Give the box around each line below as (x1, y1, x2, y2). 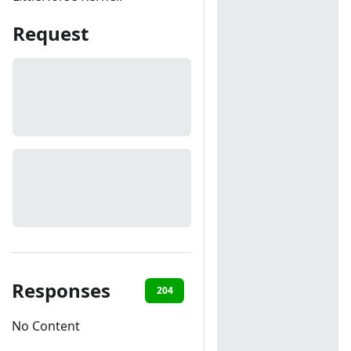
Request (13, 20, 89, 46)
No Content (12, 317, 80, 335)
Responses (12, 277, 110, 303)
